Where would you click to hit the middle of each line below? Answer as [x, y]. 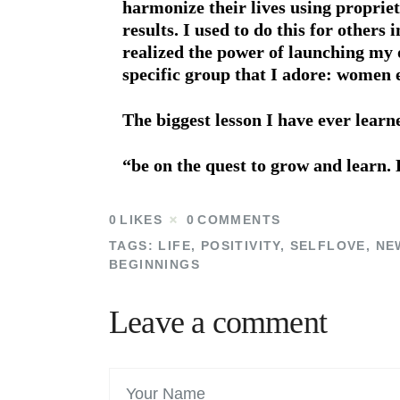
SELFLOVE [328, 245]
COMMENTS [239, 220]
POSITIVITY [240, 245]
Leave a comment [218, 322]
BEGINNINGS [155, 264]
